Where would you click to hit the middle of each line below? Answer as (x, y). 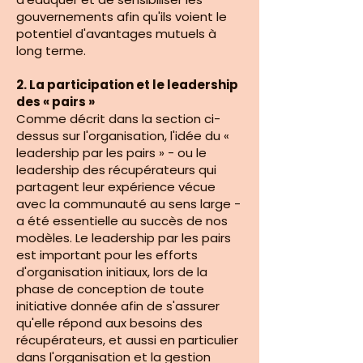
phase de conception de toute (110, 289)
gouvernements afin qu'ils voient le (122, 17)
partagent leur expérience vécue (116, 187)
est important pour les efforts (107, 255)
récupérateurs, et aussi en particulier (127, 340)
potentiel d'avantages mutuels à (116, 34)
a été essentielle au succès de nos (122, 221)
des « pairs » (56, 102)
